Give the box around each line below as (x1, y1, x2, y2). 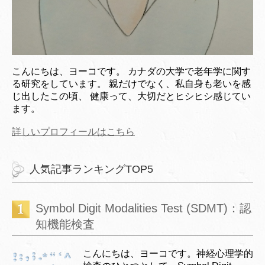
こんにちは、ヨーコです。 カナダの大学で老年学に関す (12, 66, 251, 76)
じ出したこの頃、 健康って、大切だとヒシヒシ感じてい (12, 91, 251, 101)
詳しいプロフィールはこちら (12, 126, 135, 137)
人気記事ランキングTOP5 (30, 163, 153, 175)
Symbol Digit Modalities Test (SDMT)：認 (35, 201, 251, 215)
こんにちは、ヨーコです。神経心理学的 (83, 248, 253, 258)
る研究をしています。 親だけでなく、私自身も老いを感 (12, 78, 251, 89)
